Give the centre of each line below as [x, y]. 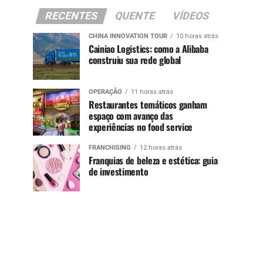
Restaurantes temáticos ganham [148, 104]
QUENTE [135, 16]
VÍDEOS [190, 16]
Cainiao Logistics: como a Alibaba [149, 48]
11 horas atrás [152, 92]
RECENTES [71, 16]
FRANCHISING [110, 147]
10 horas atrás [197, 36]
